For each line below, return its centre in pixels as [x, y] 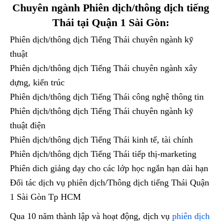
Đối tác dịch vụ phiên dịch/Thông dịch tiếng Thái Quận [110, 182]
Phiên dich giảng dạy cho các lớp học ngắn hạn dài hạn [109, 168]
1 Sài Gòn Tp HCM [45, 197]
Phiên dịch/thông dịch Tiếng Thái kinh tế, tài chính [101, 139]
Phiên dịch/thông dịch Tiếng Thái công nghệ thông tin [107, 96]
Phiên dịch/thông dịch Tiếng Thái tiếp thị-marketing [103, 154]
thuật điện [28, 125]
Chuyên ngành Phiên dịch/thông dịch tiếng [110, 7]
